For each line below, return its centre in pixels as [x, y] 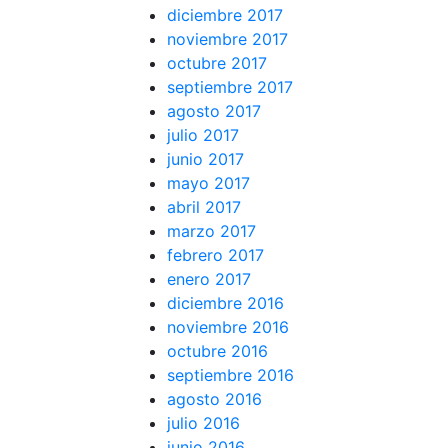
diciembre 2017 [225, 14]
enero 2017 [209, 278]
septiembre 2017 [230, 86]
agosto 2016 [214, 398]
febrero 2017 [215, 254]
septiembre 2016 [230, 374]
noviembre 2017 [227, 38]
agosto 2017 [214, 110]
